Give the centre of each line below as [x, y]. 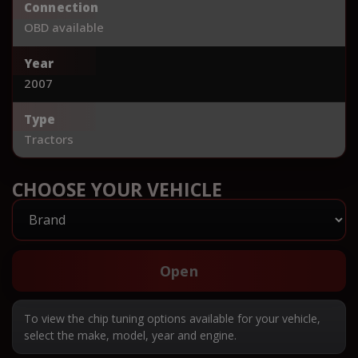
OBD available [64, 27]
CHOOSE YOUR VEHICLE [117, 189]
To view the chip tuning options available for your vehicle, [172, 318]
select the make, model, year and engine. [130, 335]
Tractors [49, 139]
